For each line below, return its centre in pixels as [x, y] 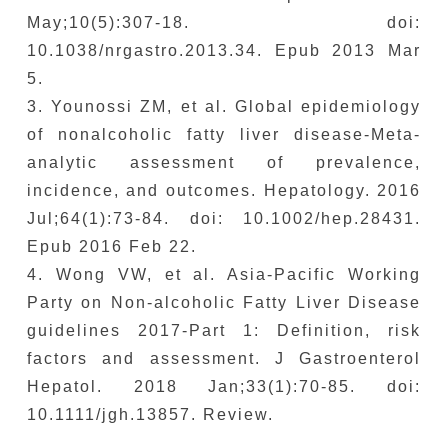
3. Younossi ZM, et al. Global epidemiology [224, 106]
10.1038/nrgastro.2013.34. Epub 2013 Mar [224, 50]
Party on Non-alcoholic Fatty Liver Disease [224, 302]
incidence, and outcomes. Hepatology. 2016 [224, 190]
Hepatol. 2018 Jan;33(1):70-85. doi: [224, 386]
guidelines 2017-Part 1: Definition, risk [224, 330]
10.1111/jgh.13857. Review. [150, 414]
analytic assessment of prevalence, [224, 162]
